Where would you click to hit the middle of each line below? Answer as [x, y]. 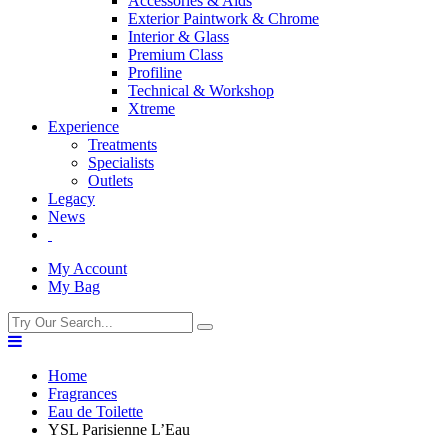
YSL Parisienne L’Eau [119, 429]
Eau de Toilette [95, 411]
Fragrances [82, 393]
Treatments [122, 144]
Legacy [71, 198]
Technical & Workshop [201, 90]
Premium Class [175, 54]
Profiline [155, 72]
